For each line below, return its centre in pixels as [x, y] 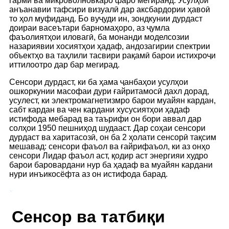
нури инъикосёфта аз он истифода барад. [88, 174]
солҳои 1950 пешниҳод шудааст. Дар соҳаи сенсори [107, 128]
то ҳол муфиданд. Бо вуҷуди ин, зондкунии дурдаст [106, 18]
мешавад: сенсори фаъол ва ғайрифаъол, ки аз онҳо [110, 146]
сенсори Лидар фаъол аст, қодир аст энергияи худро [109, 155]
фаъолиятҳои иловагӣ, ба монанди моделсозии [99, 37]
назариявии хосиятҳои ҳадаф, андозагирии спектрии [110, 46]
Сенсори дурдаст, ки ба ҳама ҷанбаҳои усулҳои [99, 82]
